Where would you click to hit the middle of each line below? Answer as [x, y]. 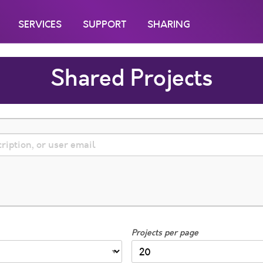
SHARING [169, 24]
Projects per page [165, 233]
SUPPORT [104, 24]
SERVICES [40, 24]
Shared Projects [131, 78]
